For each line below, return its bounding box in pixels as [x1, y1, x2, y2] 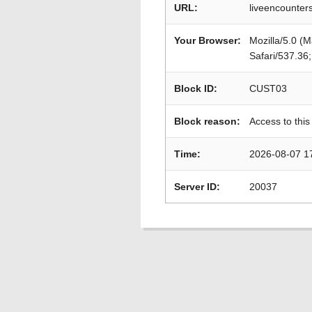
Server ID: [174, 181, 220, 192]
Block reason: [174, 116, 240, 127]
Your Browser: [174, 35, 241, 46]
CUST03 [249, 83, 287, 94]
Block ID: [174, 83, 217, 94]
